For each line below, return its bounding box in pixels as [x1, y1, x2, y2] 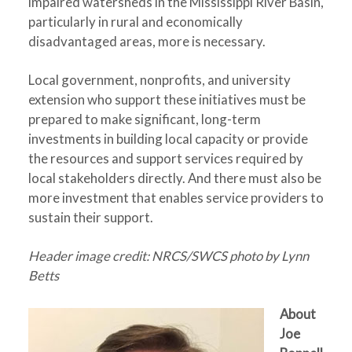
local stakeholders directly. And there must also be [27, 170, 321, 186]
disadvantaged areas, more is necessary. [27, 33, 266, 49]
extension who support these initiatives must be [27, 91, 306, 108]
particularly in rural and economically [27, 13, 243, 30]
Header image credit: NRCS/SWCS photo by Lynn [27, 247, 309, 264]
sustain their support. [27, 209, 153, 225]
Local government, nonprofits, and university [27, 71, 291, 88]
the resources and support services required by [27, 150, 303, 167]
